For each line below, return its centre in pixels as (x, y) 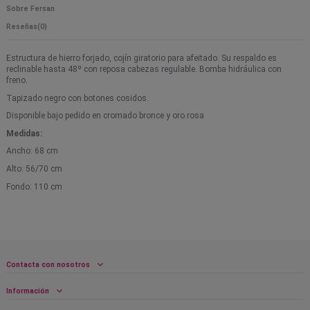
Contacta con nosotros (48, 264)
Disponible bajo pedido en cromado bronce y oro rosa (105, 116)
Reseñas (22, 26)
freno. (17, 81)
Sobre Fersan (30, 8)
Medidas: (25, 133)
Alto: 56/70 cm (34, 169)
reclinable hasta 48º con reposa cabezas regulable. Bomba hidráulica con (144, 70)
